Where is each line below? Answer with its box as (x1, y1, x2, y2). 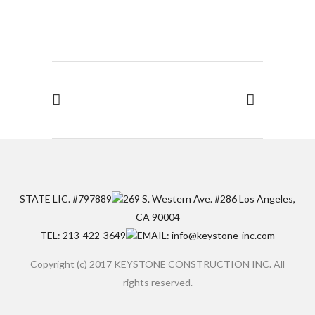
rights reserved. (122, 276, 193, 289)
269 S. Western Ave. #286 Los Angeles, (123, 193, 295, 205)
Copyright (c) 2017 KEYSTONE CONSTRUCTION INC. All (30, 258, 285, 271)
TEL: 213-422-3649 (40, 229, 126, 242)
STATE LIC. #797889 (20, 193, 112, 205)
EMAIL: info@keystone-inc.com (137, 229, 275, 242)
